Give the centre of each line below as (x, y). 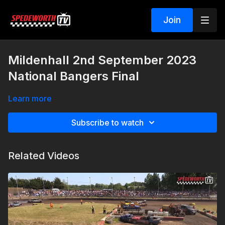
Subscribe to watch (107, 123)
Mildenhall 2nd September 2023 (102, 60)
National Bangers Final (74, 76)
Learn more (30, 98)
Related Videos (44, 156)
